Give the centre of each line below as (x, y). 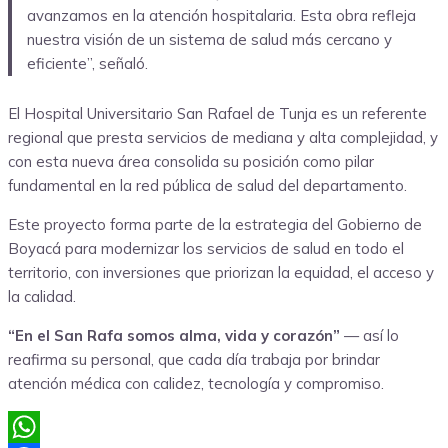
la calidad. (42, 296)
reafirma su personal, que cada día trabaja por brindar (194, 359)
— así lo (369, 335)
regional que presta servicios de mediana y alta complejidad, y (223, 137)
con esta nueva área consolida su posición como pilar (191, 161)
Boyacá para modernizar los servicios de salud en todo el (206, 248)
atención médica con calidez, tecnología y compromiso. (196, 383)
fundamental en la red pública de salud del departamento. (207, 185)
